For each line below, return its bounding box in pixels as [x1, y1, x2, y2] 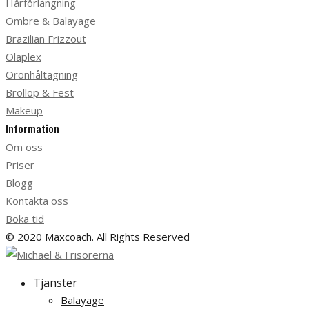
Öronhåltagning [6, 67, 78, 81]
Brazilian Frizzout [6, 31, 86, 46]
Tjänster [33, 275, 77, 290]
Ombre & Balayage [6, 13, 96, 28]
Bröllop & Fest [6, 85, 74, 99]
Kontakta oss [6, 193, 68, 208]
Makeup [6, 103, 43, 117]
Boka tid [6, 211, 44, 226]
